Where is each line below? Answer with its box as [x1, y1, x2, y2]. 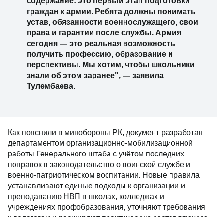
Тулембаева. [27, 82, 75, 90]
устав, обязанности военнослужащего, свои [27, 18, 198, 26]
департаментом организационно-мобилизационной [8, 139, 193, 147]
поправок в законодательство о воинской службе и [8, 160, 190, 169]
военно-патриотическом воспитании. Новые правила [8, 171, 200, 179]
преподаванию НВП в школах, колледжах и [8, 192, 164, 201]
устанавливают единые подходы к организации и [8, 182, 185, 190]
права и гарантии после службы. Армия [27, 29, 181, 37]
